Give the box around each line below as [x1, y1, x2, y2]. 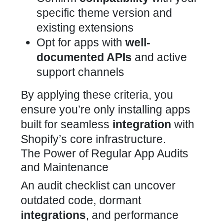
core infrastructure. [67, 133, 166, 146]
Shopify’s [21, 133, 67, 146]
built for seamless [21, 118, 112, 131]
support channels [37, 66, 124, 78]
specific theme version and [37, 6, 172, 19]
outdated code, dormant [21, 194, 141, 207]
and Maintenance [21, 161, 109, 174]
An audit [21, 179, 65, 192]
